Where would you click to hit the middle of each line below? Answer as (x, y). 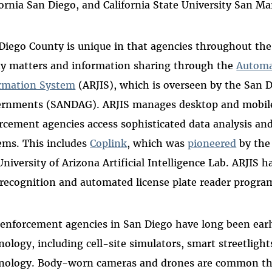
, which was (158, 144)
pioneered (212, 144)
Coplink (109, 144)
